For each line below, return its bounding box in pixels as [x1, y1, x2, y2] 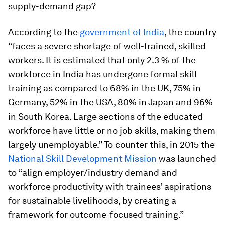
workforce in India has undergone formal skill [8, 68, 197, 79]
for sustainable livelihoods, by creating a [8, 195, 176, 206]
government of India [80, 26, 164, 37]
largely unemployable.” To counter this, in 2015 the [8, 139, 215, 150]
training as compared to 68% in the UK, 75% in [8, 82, 201, 93]
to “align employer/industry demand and [8, 167, 177, 178]
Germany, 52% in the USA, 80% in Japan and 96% [8, 96, 213, 107]
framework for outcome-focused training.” [8, 209, 184, 220]
